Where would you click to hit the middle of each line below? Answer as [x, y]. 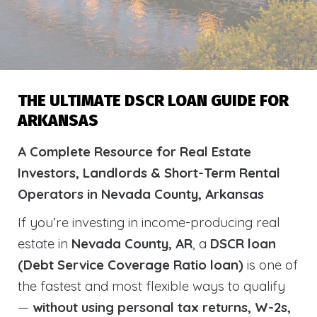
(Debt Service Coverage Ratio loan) [131, 265]
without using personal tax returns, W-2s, [162, 307]
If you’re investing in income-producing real [149, 222]
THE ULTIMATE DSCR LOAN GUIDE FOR [153, 101]
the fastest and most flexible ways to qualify [151, 286]
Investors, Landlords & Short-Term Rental [149, 173]
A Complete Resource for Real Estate [134, 151]
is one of [271, 265]
